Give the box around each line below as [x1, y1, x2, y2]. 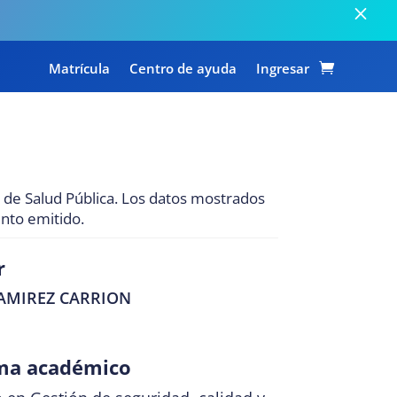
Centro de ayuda [128, 58, 237, 77]
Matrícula [48, 58, 110, 77]
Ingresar [255, 58, 309, 77]
